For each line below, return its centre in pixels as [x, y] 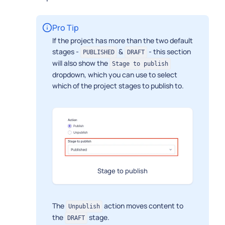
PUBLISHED [99, 52]
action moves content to [143, 205]
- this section [169, 51]
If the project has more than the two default [123, 40]
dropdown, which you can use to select [115, 74]
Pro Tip [66, 27]
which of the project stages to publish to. [118, 85]
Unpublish [84, 206]
